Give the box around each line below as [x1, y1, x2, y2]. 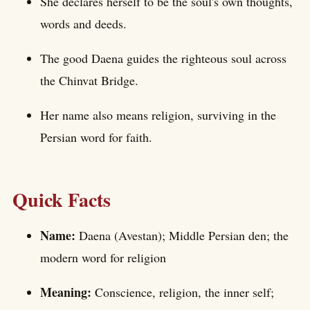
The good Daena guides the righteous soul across [40, 49, 286, 66]
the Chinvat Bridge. [40, 71, 138, 89]
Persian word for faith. [40, 128, 152, 145]
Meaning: [40, 283, 95, 302]
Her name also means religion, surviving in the [40, 106, 276, 123]
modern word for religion [40, 249, 166, 266]
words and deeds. [40, 15, 127, 32]
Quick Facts [12, 185, 111, 214]
